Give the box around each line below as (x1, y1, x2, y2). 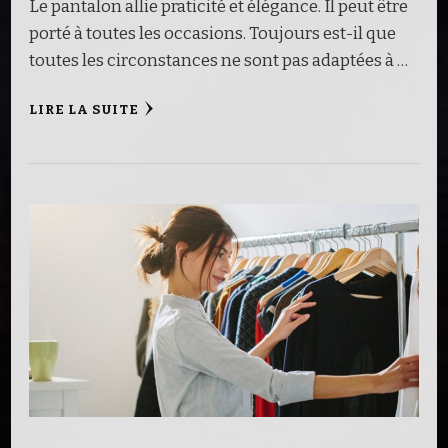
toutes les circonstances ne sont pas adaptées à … (29, 49, 408, 71)
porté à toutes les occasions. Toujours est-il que (29, 22, 396, 44)
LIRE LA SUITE (29, 101, 139, 118)
